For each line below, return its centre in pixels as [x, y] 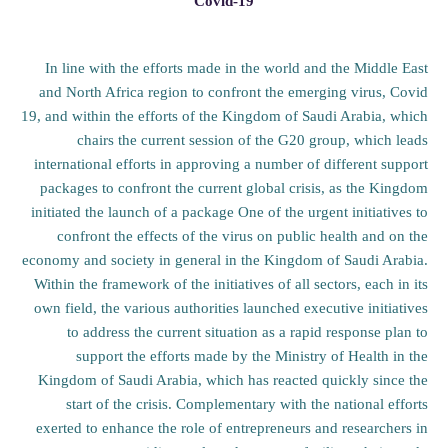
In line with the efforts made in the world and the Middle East [236, 67]
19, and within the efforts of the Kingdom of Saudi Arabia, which [224, 115]
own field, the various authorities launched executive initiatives [231, 307]
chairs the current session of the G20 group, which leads [252, 139]
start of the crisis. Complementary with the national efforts [247, 403]
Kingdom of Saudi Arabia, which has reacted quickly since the [233, 379]
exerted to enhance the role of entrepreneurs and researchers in [232, 427]
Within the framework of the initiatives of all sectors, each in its [231, 283]
